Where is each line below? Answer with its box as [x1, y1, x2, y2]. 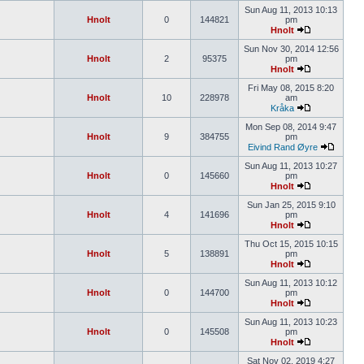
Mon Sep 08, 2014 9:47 [245, 122, 336, 132]
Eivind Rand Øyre [247, 142, 318, 152]
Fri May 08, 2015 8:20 [248, 83, 334, 93]
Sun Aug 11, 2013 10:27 [245, 161, 337, 171]
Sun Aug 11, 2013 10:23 [245, 317, 337, 327]
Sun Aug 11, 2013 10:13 [245, 5, 337, 15]
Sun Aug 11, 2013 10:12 [245, 278, 337, 288]
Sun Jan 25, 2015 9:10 [246, 200, 336, 210]
